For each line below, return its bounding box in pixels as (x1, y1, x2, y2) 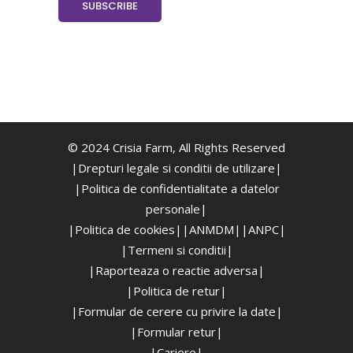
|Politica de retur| (126, 282, 227, 299)
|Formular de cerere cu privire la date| (70, 303, 283, 319)
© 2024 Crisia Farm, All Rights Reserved (68, 139, 285, 155)
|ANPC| (240, 221, 286, 237)
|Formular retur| (130, 323, 223, 340)
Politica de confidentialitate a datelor (80, 180, 280, 196)
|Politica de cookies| (67, 221, 182, 237)
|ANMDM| (181, 221, 241, 237)
